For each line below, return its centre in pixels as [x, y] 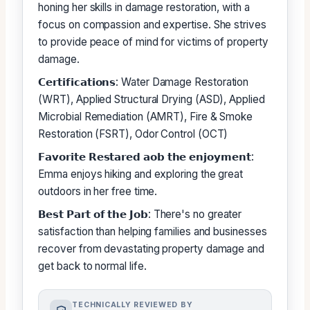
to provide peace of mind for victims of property [153, 42]
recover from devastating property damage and [151, 249]
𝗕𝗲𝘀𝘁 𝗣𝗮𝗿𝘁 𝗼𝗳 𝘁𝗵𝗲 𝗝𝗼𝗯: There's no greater [140, 215]
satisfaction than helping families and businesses [153, 232]
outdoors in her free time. [98, 192]
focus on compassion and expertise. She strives [152, 25]
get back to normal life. [92, 266]
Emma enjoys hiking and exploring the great [141, 174]
